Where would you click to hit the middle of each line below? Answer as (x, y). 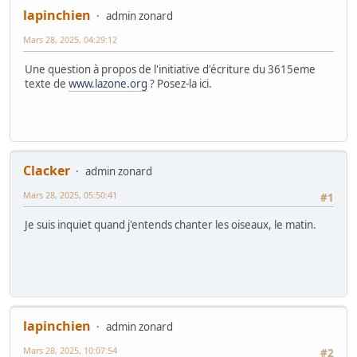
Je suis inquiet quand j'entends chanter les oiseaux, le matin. (171, 224)
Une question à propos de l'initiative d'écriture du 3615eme (170, 69)
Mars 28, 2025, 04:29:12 (70, 39)
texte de (47, 83)
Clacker (47, 170)
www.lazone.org (108, 83)
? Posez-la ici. (180, 83)
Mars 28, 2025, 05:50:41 (70, 194)
